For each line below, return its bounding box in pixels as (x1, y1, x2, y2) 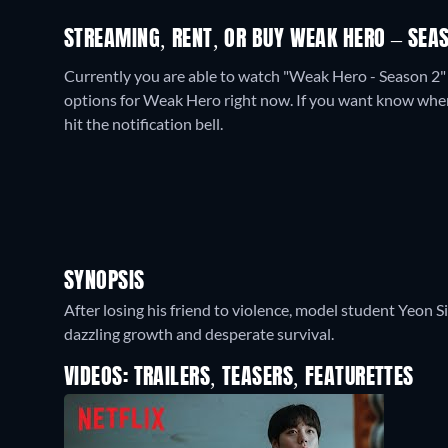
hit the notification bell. (64, 114, 223, 134)
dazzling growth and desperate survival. (64, 324, 334, 344)
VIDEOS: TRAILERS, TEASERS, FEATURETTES (64, 367, 414, 390)
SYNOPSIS (64, 271, 145, 294)
